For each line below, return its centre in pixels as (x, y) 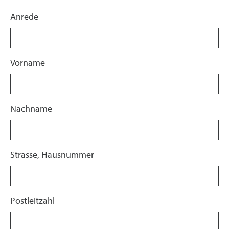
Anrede (24, 17)
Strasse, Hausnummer (52, 155)
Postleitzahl (32, 201)
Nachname (31, 109)
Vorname (28, 63)
